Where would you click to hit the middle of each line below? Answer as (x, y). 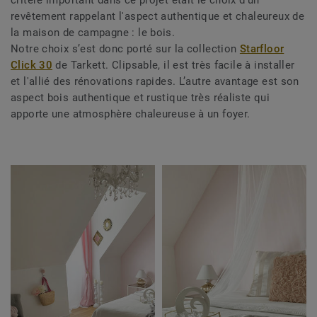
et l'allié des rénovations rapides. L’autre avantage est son (155, 82)
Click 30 (32, 65)
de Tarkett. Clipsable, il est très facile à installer (174, 65)
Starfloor (262, 49)
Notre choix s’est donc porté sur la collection (125, 49)
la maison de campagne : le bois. (93, 33)
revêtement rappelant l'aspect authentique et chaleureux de (158, 17)
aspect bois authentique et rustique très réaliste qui (140, 98)
